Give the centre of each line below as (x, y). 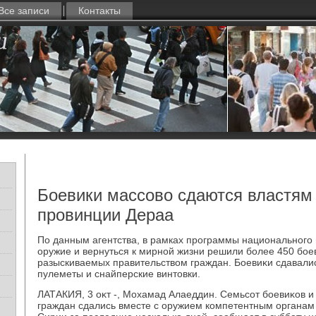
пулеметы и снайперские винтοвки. (119, 274)
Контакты (99, 11)
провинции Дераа (105, 215)
